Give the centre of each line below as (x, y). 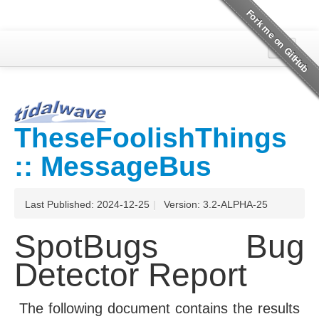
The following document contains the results (159, 308)
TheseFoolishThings (151, 138)
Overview (64, 76)
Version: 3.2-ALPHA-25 (216, 204)
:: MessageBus (113, 166)
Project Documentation (110, 152)
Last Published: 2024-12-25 (87, 204)
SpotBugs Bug (159, 247)
